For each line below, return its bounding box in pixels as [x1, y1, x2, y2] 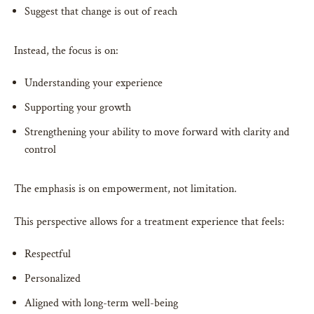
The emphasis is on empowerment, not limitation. [14, 182, 237, 197]
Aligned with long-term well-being [25, 296, 178, 311]
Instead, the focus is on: [14, 43, 118, 59]
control [25, 142, 56, 158]
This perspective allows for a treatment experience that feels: [14, 214, 285, 230]
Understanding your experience [25, 76, 163, 91]
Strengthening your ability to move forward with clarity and [25, 125, 289, 140]
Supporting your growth [25, 100, 131, 116]
